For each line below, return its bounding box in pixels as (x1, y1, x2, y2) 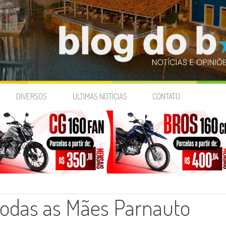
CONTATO (152, 91, 180, 102)
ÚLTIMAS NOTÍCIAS (72, 91, 127, 102)
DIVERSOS (16, 91, 47, 102)
